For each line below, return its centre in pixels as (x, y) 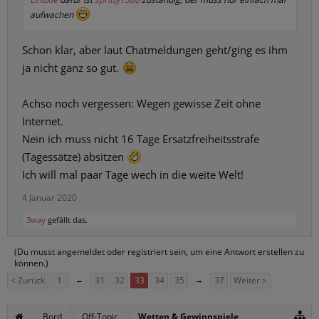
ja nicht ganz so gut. (72, 68)
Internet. (43, 121)
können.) (31, 263)
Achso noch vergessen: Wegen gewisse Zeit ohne (141, 103)
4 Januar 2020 (49, 198)
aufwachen (53, 15)
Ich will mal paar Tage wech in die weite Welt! (133, 174)
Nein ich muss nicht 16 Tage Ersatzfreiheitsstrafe (141, 139)
